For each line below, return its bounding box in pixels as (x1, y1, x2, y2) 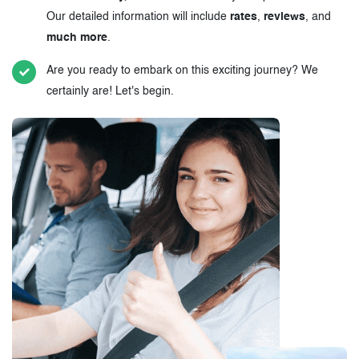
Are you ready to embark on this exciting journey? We (46, 65, 318, 77)
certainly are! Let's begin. (46, 86, 174, 98)
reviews (264, 11, 305, 23)
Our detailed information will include (46, 11, 230, 23)
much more (46, 32, 107, 44)
